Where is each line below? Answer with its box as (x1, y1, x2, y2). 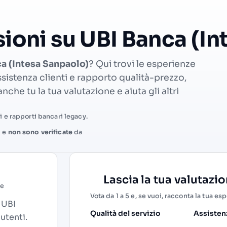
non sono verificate (8, 128, 72, 136)
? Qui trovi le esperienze (89, 58, 196, 70)
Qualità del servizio (90, 209, 161, 218)
